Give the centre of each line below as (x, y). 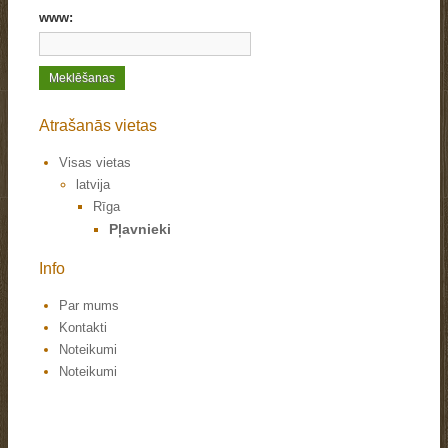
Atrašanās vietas (97, 125)
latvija (93, 184)
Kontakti (82, 327)
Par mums (88, 305)
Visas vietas (94, 162)
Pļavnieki (139, 229)
